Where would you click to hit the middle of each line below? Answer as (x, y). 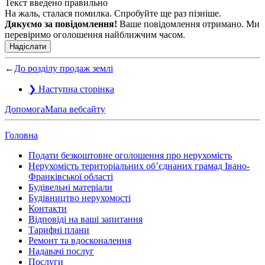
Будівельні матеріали (70, 187)
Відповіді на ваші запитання (85, 219)
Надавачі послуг (61, 251)
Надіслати (28, 46)
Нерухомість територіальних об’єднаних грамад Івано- (139, 166)
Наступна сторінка (76, 89)
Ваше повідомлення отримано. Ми (188, 24)
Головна (21, 135)
